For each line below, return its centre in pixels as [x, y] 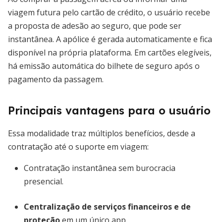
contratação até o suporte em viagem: [78, 147]
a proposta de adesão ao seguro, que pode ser [95, 26]
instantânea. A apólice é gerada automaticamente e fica [110, 39]
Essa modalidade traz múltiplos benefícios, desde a [102, 133]
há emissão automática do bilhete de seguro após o [104, 66]
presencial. [44, 181]
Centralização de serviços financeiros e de [107, 207]
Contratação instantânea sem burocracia [100, 168]
